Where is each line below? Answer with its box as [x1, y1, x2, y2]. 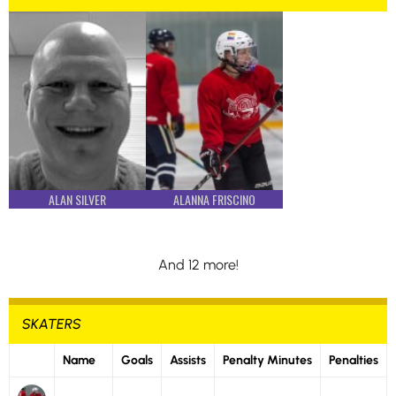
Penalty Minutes [223, 353, 312, 368]
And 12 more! [157, 256, 239, 273]
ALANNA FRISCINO [173, 190, 255, 209]
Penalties [329, 353, 378, 368]
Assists [170, 353, 206, 368]
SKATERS [22, 316, 81, 332]
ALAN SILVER [49, 190, 106, 209]
